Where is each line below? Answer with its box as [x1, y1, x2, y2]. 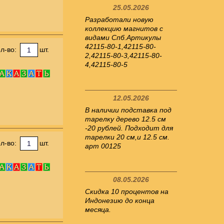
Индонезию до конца [85, 196, 154, 204]
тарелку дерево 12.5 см [85, 115, 166, 123]
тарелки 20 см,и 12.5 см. [85, 133, 169, 141]
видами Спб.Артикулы [85, 33, 161, 41]
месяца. [85, 205, 111, 213]
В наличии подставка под [85, 106, 171, 114]
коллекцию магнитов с [85, 24, 163, 32]
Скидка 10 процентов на [85, 187, 168, 195]
